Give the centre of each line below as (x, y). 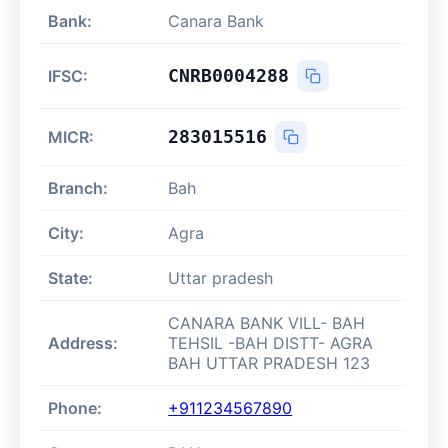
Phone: (75, 408)
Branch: (78, 188)
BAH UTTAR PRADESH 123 (269, 363)
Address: (83, 343)
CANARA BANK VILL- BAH (267, 323)
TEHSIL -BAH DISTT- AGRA (271, 343)
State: (71, 278)
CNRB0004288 (229, 76)
